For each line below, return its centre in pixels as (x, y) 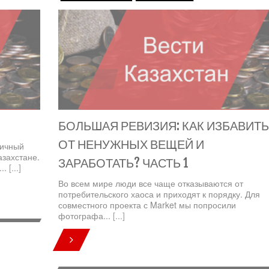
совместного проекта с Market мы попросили (147, 204)
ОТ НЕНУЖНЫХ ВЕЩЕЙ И (131, 144)
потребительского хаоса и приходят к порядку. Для (159, 194)
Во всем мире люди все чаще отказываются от (150, 183)
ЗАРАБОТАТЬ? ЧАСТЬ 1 (123, 163)
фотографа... (85, 215)
